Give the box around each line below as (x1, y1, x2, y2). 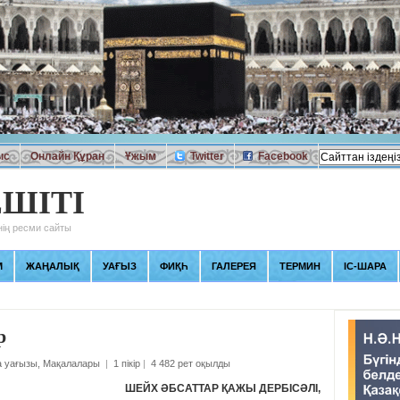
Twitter (189, 150, 224, 162)
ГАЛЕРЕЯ (211, 261, 256, 271)
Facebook (257, 150, 308, 162)
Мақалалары (42, 358, 100, 369)
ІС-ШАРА (343, 261, 387, 271)
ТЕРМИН (279, 261, 321, 271)
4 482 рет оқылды (150, 358, 230, 369)
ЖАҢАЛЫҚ (25, 261, 79, 271)
